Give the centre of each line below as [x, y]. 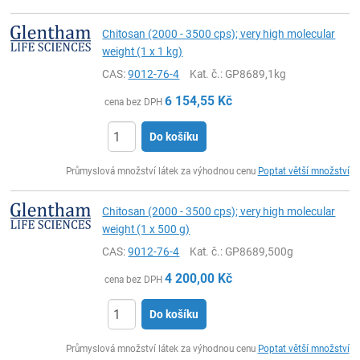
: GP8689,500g [257, 252]
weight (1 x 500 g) [146, 229]
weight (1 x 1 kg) [143, 51]
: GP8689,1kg [254, 74]
